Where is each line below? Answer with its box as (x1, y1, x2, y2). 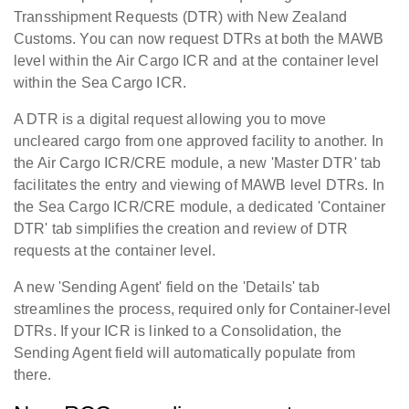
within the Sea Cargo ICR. (14, 75, 187, 91)
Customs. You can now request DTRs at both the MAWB (14, 31, 384, 47)
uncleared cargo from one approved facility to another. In (14, 133, 384, 150)
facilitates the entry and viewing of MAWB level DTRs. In (14, 177, 384, 194)
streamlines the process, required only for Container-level (14, 301, 392, 318)
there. (14, 367, 51, 383)
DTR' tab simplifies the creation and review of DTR (14, 221, 349, 237)
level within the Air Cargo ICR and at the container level (14, 53, 380, 69)
